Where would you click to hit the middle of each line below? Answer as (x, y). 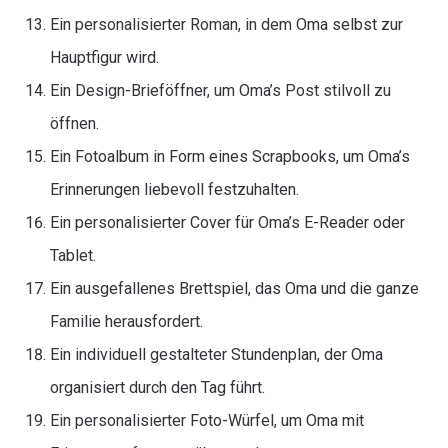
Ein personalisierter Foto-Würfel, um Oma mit (207, 420)
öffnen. (74, 123)
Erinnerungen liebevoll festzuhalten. (174, 189)
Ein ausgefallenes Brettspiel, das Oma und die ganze (234, 288)
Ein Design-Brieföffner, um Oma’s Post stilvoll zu (220, 90)
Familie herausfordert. (126, 321)
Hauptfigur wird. (104, 57)
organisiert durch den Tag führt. (157, 387)
